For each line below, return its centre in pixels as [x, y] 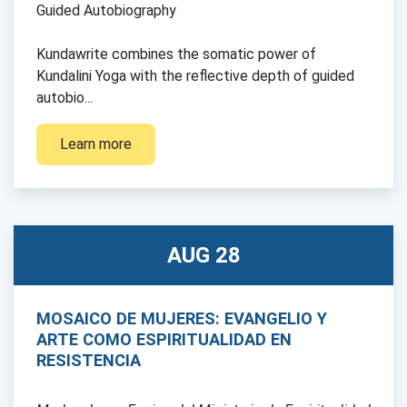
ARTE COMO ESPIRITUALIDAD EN [164, 339]
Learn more [96, 144]
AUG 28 [203, 255]
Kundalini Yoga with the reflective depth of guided [195, 75]
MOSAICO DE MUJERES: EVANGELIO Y [182, 318]
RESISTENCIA [89, 360]
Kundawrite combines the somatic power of [176, 54]
